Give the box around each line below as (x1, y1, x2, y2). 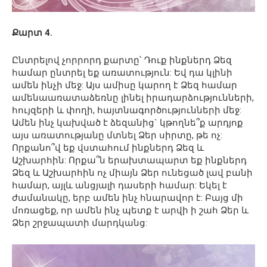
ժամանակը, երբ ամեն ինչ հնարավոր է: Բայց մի (12, 193, 243, 204)
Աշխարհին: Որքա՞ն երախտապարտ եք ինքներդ (12, 155, 247, 166)
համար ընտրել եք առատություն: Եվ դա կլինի (12, 67, 232, 79)
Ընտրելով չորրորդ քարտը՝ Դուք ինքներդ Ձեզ (12, 55, 232, 66)
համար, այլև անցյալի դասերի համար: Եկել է (12, 180, 227, 191)
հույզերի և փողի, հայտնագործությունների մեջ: (12, 105, 241, 116)
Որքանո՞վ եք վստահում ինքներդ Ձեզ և (12, 142, 204, 154)
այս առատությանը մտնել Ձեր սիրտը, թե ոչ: (12, 130, 222, 141)
